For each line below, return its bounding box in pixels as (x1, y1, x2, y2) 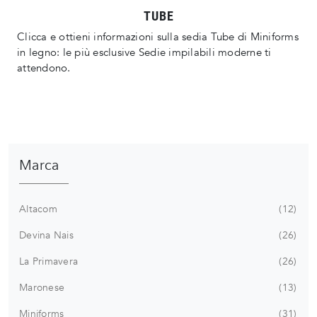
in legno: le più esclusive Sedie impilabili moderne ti (17, 45, 272, 60)
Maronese (19, 281, 64, 295)
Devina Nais (19, 229, 74, 243)
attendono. (17, 61, 71, 76)
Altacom (19, 202, 57, 217)
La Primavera (19, 255, 78, 269)
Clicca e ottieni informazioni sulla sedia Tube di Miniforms (17, 30, 299, 45)
